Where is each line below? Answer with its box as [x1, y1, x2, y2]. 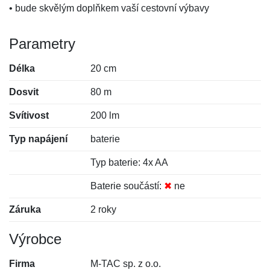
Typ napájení [9, 134, 67, 144]
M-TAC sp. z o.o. [90, 259, 162, 269]
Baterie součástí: [90, 181, 165, 191]
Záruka [9, 204, 41, 215]
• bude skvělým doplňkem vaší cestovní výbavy [9, 3, 209, 13]
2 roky [90, 204, 117, 215]
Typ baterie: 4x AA [90, 157, 169, 168]
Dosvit [9, 87, 39, 97]
